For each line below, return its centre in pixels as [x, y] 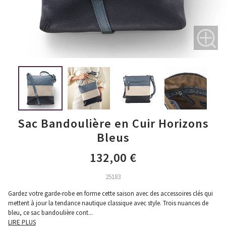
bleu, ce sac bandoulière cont [48, 213]
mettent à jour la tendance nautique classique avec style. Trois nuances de [108, 203]
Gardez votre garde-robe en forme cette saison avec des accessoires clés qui [110, 193]
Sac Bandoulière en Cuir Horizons [113, 123]
